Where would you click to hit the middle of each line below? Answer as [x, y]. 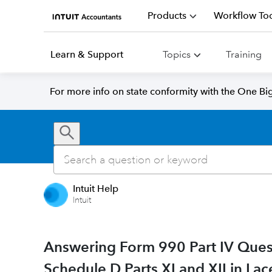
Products [167, 15]
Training [244, 54]
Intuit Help [96, 189]
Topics [177, 54]
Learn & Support [87, 54]
